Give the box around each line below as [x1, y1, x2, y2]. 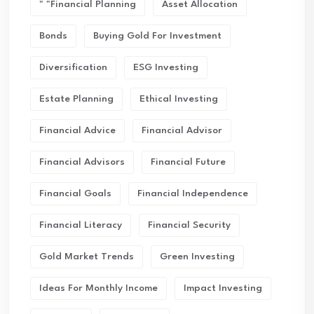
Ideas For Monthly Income [39, 283, 158, 293]
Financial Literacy [39, 220, 122, 230]
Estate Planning [39, 94, 114, 104]
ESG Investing [133, 62, 198, 72]
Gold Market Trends [39, 252, 134, 261]
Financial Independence [137, 189, 248, 198]
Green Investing [160, 252, 235, 261]
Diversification [39, 62, 107, 72]
